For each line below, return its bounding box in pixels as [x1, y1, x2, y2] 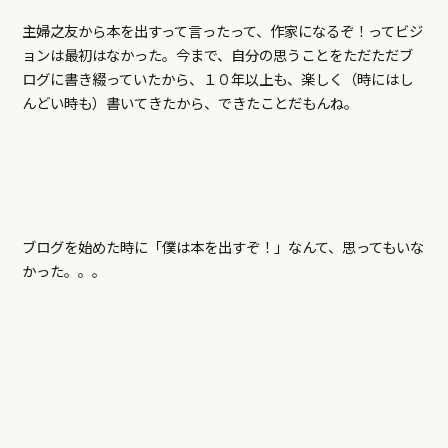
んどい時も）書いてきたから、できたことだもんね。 [21, 92, 358, 114]
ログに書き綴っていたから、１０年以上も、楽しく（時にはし [21, 68, 413, 90]
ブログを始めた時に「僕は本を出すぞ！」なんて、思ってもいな [21, 236, 424, 258]
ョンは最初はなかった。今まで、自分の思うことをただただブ [21, 44, 413, 66]
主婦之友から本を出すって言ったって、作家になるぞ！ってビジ [21, 20, 423, 42]
